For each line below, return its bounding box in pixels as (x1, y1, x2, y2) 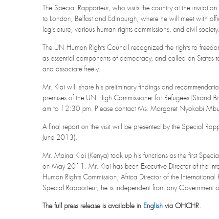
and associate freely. (43, 65, 100, 73)
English (143, 201, 163, 210)
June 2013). (43, 133, 77, 142)
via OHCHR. (163, 201, 201, 210)
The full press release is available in (43, 201, 143, 210)
